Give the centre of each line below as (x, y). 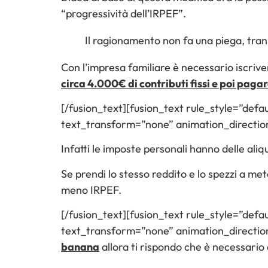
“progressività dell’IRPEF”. (124, 13)
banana (80, 247)
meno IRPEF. (91, 190)
